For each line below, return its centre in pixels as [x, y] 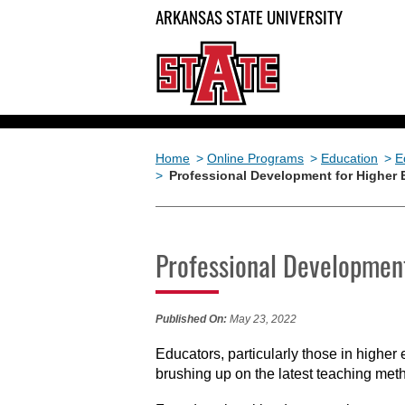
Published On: [191, 319]
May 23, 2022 [262, 319]
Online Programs [255, 158]
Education [349, 158]
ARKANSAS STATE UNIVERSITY [249, 16]
